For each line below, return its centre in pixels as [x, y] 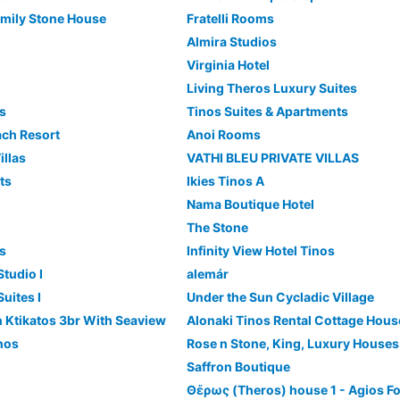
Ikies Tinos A [225, 181]
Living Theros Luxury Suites [271, 88]
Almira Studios [231, 42]
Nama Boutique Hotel [250, 204]
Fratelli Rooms [230, 18]
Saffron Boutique [238, 367]
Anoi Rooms [223, 134]
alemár [207, 274]
